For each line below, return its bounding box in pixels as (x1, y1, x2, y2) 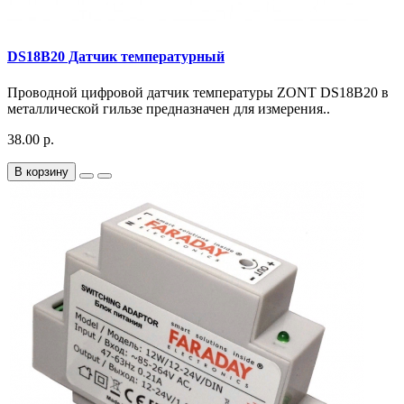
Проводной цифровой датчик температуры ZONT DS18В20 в (7, 84, 389, 100)
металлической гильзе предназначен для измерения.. (7, 100, 330, 116)
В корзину (14, 164, 69, 179)
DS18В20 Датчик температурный (7, 49, 225, 65)
